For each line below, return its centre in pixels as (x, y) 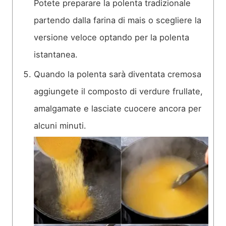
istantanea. (56, 55)
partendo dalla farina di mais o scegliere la (118, 20)
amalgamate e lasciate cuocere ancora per (118, 109)
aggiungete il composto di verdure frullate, (118, 92)
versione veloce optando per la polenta (111, 38)
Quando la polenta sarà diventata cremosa (118, 74)
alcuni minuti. (60, 126)
